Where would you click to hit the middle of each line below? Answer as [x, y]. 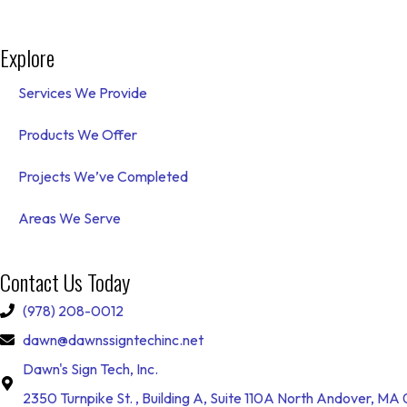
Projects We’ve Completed [103, 176]
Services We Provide [83, 92]
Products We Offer [78, 134]
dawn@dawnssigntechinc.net [113, 339]
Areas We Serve [69, 218]
